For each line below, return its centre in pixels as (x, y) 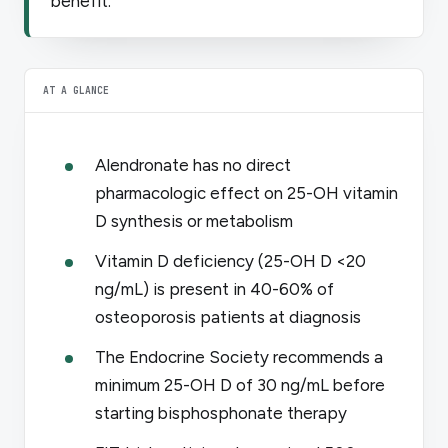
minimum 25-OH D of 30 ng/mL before (240, 384)
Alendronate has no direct (193, 164)
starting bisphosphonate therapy (221, 412)
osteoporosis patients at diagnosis (228, 316)
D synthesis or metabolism (194, 220)
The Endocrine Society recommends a (239, 356)
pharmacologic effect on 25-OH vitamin (246, 192)
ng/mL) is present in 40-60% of (214, 288)
